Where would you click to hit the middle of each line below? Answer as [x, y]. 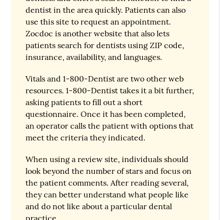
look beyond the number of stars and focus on [109, 171]
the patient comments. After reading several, [107, 182]
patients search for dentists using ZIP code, [105, 45]
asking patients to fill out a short [84, 102]
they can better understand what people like [107, 194]
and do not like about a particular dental [99, 206]
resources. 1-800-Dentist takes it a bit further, [110, 90]
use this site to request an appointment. [98, 21]
